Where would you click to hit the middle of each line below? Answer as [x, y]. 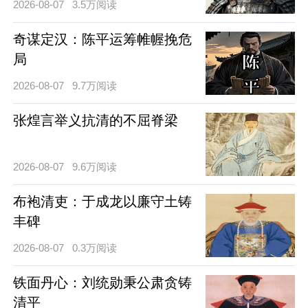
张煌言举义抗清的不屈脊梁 [95, 120]
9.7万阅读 [95, 85]
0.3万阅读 [95, 247]
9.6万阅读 [95, 166]
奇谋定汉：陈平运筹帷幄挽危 [102, 39]
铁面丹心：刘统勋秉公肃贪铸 [102, 282]
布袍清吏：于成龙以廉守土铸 [102, 201]
